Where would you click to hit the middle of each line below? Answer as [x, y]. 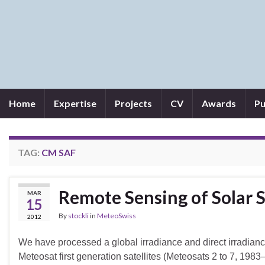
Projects [133, 103]
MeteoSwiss [117, 216]
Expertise [75, 103]
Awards [219, 103]
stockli [78, 216]
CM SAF [59, 152]
